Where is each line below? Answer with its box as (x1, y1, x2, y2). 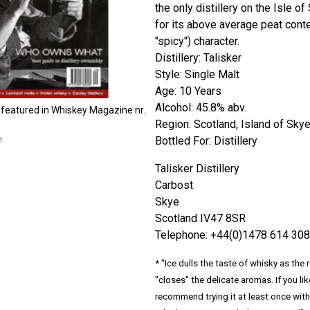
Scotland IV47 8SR (154, 212, 246, 226)
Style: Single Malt (154, 68, 239, 82)
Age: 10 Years (154, 84, 221, 98)
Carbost (154, 179, 193, 192)
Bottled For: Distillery (154, 134, 257, 148)
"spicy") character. (154, 35, 239, 48)
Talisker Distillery (154, 162, 239, 176)
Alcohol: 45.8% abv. (154, 101, 246, 115)
